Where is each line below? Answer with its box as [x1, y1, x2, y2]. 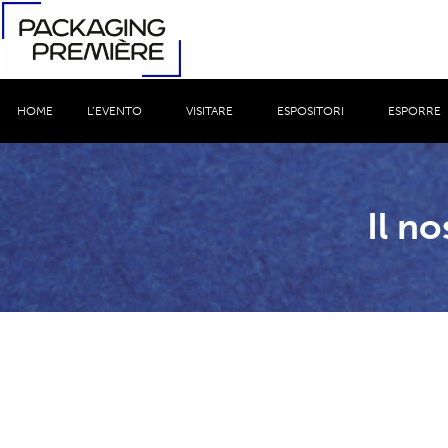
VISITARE [186, 103, 233, 118]
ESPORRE [388, 103, 441, 118]
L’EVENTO [87, 103, 142, 118]
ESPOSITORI [277, 103, 344, 118]
